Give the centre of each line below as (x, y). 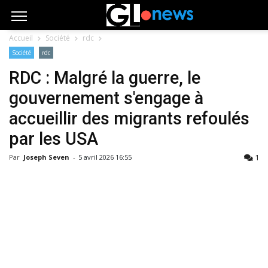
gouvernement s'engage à (106, 98)
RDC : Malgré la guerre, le (105, 78)
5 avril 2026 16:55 (105, 157)
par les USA (54, 139)
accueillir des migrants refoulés (129, 118)
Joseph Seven (47, 157)
